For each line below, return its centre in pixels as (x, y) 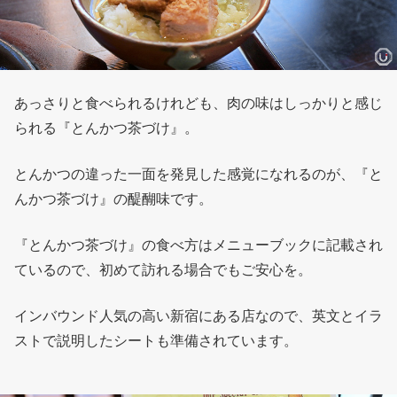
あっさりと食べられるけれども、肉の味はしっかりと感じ (198, 104)
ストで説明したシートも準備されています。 (156, 341)
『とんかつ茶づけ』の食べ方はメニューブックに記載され (198, 245)
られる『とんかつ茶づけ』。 (106, 128)
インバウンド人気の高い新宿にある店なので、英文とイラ (198, 316)
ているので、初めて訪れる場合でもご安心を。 (163, 270)
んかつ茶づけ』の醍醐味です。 (113, 199)
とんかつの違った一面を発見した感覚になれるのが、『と (198, 175)
